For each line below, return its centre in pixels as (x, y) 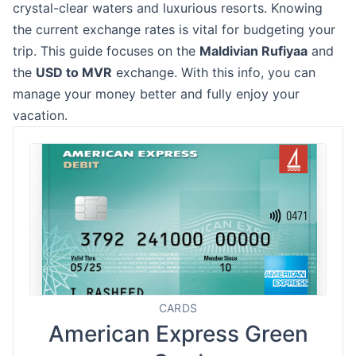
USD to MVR (74, 72)
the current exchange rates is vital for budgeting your (174, 29)
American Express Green (178, 334)
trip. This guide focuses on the (106, 51)
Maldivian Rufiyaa (253, 51)
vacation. (40, 115)
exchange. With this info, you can (214, 72)
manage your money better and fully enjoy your (156, 94)
